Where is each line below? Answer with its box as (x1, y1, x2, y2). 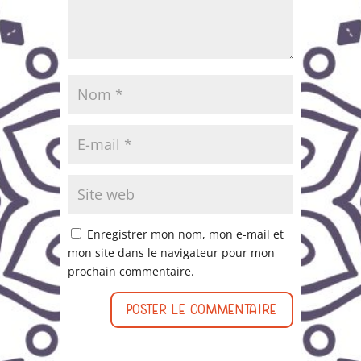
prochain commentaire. (68, 263, 194, 279)
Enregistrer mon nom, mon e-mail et (87, 226, 284, 242)
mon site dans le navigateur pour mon (68, 245, 275, 260)
